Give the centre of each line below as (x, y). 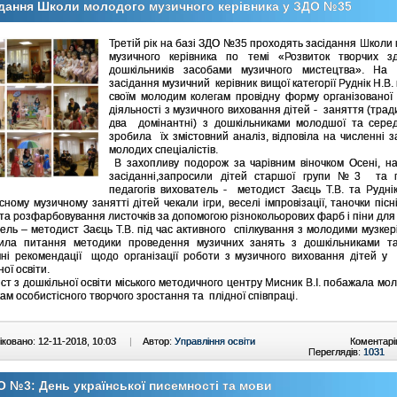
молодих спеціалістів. (163, 150)
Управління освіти (215, 341)
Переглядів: (336, 352)
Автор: (159, 341)
